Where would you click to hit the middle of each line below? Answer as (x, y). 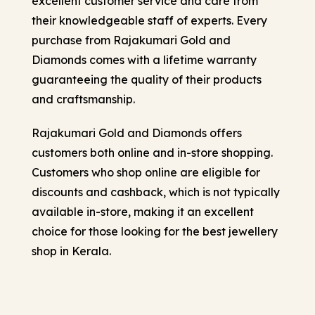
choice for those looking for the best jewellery (155, 231)
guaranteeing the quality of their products (147, 79)
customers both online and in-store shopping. (152, 152)
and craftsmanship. (83, 99)
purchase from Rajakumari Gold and (131, 40)
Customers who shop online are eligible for (146, 172)
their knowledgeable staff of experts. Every (149, 20)
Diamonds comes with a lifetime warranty (144, 59)
